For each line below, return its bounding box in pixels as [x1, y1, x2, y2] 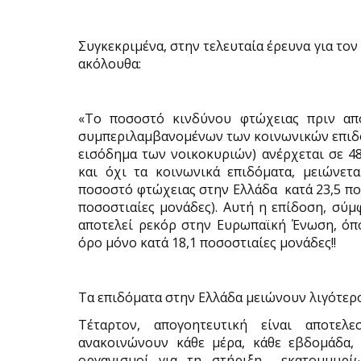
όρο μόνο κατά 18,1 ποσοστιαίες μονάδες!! [78, 234, 336, 251]
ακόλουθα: [78, 55, 141, 73]
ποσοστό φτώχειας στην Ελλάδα [78, 180, 277, 198]
